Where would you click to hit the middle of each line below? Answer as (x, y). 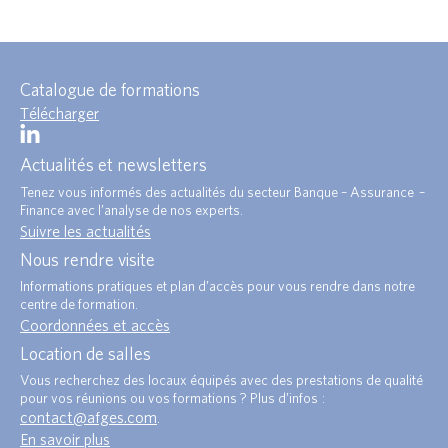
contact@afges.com (88, 417)
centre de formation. (79, 303)
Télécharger (59, 113)
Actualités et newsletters (113, 165)
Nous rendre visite (87, 259)
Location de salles (85, 354)
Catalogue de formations (110, 90)
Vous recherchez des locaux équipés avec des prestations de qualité (221, 380)
